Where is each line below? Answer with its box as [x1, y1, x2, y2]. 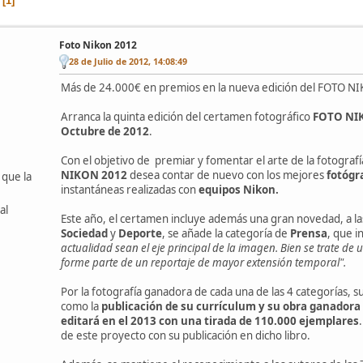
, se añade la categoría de [162, 225, 290, 241]
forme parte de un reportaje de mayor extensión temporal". [61, 254, 346, 270]
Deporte [118, 225, 162, 241]
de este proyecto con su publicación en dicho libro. [61, 327, 310, 343]
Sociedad [61, 225, 110, 241]
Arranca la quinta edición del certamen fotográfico [61, 109, 313, 124]
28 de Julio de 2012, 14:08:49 [69, 54, 187, 67]
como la [61, 298, 101, 314]
